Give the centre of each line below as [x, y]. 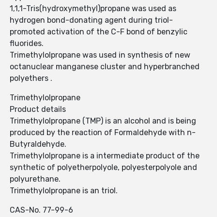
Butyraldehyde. [38, 144]
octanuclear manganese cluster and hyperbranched [105, 67]
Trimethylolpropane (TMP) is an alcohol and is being [103, 121]
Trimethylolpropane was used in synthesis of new [100, 55]
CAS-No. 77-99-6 [41, 210]
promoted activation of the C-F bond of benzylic [99, 32]
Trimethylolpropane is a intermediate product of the [105, 156]
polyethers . [31, 78]
